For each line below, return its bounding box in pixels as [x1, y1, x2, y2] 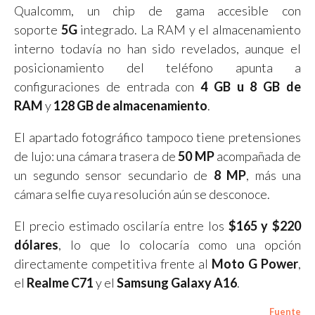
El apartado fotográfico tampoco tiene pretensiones [14, 129, 301, 145]
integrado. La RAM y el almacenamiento [77, 21, 302, 37]
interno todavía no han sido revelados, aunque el [14, 40, 301, 56]
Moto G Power [212, 255, 298, 271]
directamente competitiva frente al [14, 255, 212, 271]
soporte [14, 21, 61, 37]
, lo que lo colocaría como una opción [58, 236, 301, 252]
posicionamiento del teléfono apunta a [14, 59, 301, 75]
